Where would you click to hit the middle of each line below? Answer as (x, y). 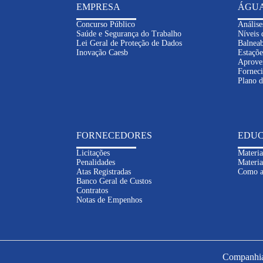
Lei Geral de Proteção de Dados (129, 43)
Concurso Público (106, 24)
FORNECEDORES (114, 135)
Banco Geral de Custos (114, 181)
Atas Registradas (104, 172)
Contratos (92, 190)
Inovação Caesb (102, 53)
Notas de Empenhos (109, 200)
